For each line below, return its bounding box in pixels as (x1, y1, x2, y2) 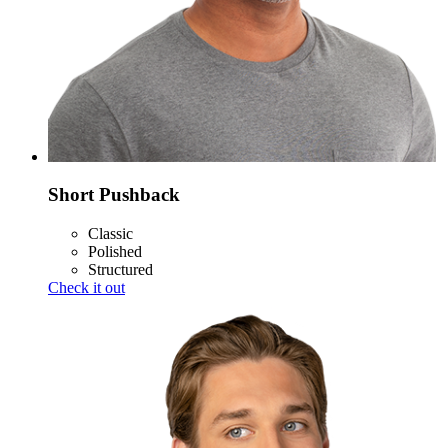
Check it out (48, 279, 125, 297)
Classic (88, 225, 133, 243)
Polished (88, 243, 142, 261)
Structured (88, 261, 153, 279)
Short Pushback (48, 184, 180, 206)
